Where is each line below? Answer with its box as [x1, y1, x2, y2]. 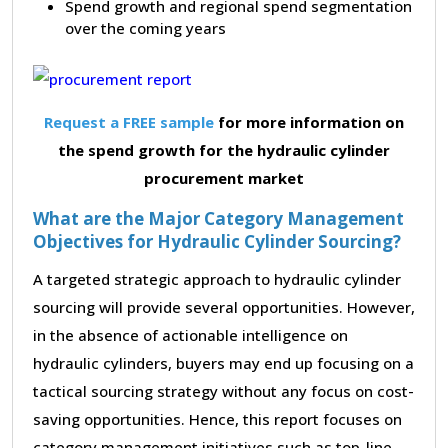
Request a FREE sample [44, 111, 214, 132]
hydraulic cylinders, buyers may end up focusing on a [33, 352, 414, 373]
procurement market [144, 167, 304, 188]
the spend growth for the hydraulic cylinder [58, 139, 390, 160]
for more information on [214, 111, 404, 132]
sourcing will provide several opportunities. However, [33, 296, 415, 317]
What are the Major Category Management [33, 206, 404, 230]
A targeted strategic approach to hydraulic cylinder [33, 268, 401, 289]
